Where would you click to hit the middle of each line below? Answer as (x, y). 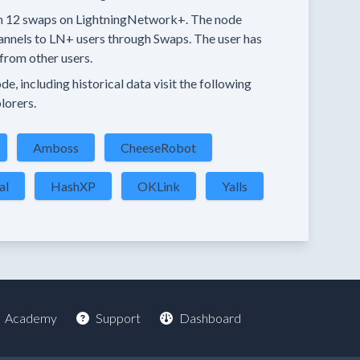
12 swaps (31, 19)
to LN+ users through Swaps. (113, 38)
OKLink (159, 186)
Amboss (56, 147)
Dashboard (210, 318)
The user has (228, 38)
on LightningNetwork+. (124, 19)
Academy (31, 318)
